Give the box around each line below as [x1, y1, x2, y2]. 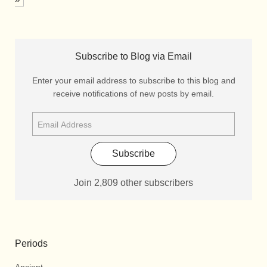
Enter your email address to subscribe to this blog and [32, 75, 235, 85]
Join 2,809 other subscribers [74, 177, 193, 188]
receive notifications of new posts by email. [53, 88, 214, 98]
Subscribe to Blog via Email [75, 51, 192, 61]
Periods [15, 238, 48, 249]
